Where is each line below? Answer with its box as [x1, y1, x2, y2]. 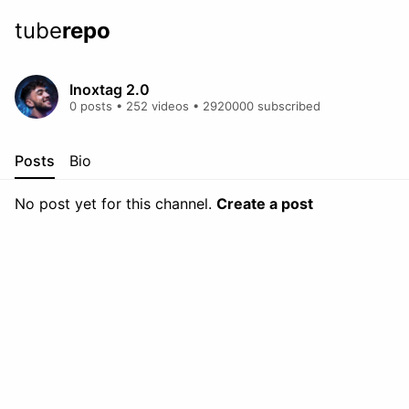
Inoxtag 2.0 [69, 80, 150, 99]
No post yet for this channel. [15, 194, 216, 213]
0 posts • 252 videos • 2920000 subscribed [69, 99, 320, 113]
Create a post [216, 194, 313, 213]
